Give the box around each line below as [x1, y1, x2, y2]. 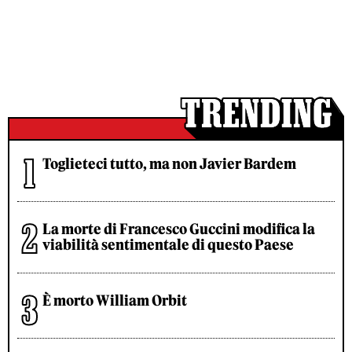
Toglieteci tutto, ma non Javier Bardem [42, 155, 296, 173]
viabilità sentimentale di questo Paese [42, 236, 294, 254]
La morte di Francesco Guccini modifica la [42, 220, 315, 238]
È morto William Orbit [42, 291, 187, 310]
